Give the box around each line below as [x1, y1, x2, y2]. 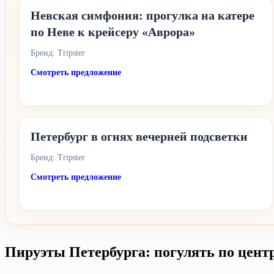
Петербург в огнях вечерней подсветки [31, 130, 248, 143]
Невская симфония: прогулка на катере [31, 9, 254, 22]
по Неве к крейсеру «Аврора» [31, 25, 195, 39]
